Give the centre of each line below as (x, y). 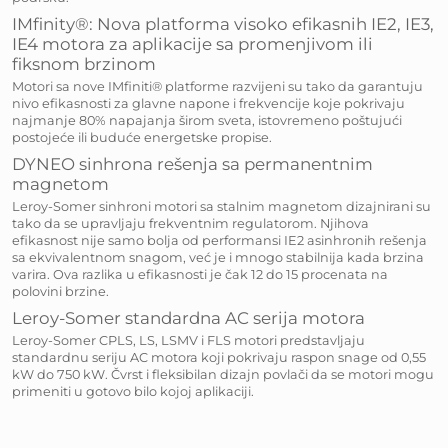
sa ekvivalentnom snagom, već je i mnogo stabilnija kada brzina (218, 257)
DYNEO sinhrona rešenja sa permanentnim (192, 164)
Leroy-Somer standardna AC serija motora (188, 318)
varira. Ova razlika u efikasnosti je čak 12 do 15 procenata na (200, 274)
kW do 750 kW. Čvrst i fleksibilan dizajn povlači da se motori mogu (223, 374)
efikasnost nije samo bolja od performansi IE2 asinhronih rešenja (219, 240)
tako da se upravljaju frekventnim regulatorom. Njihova (190, 223)
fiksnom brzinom (84, 64)
